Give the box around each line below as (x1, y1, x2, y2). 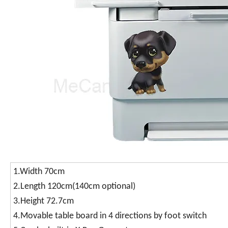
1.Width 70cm (13, 167, 65, 177)
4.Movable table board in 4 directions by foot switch (13, 211, 207, 221)
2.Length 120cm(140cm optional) (13, 182, 135, 192)
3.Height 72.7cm (13, 196, 74, 207)
